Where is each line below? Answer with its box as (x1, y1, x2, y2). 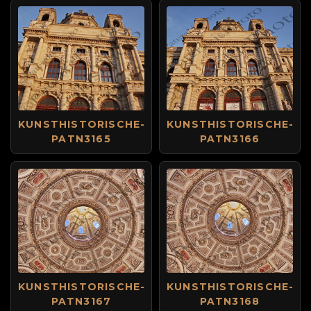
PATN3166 (199, 133, 260, 145)
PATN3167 (51, 295, 112, 308)
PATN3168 (199, 295, 260, 308)
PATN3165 (51, 133, 111, 145)
